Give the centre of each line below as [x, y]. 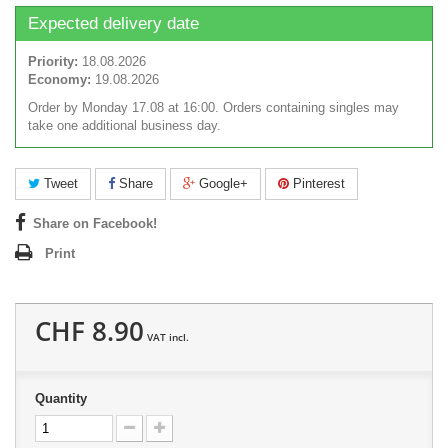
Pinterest [317, 184]
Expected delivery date [113, 24]
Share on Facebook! [95, 224]
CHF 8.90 [89, 331]
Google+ [221, 184]
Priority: [53, 62]
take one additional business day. [124, 126]
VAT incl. [166, 337]
